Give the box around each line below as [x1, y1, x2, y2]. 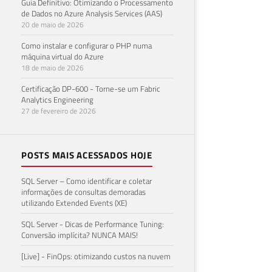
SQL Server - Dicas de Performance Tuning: [21, 217, 164, 230]
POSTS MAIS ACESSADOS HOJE [21, 148, 152, 162]
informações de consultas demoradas [21, 185, 146, 198]
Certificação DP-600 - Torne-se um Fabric [21, 82, 160, 95]
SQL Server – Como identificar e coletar [21, 174, 152, 187]
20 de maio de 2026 [21, 18, 84, 30]
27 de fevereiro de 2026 [21, 104, 96, 117]
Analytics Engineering [21, 93, 93, 106]
